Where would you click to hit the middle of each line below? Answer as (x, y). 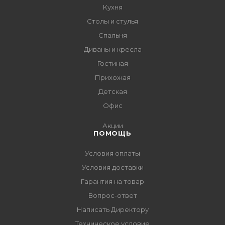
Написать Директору (113, 210)
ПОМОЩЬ (113, 133)
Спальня (113, 35)
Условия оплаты (113, 153)
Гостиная (113, 64)
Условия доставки (113, 167)
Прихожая (113, 78)
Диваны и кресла (113, 49)
